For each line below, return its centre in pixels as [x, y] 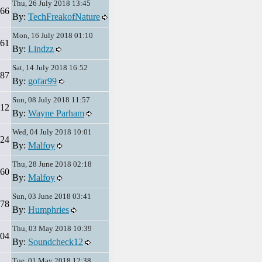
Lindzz [41, 49]
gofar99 [42, 81]
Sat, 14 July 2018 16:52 [50, 68]
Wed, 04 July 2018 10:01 [52, 132]
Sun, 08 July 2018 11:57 [51, 100]
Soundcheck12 [56, 242]
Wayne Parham [56, 113]
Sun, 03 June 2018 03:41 [52, 196]
